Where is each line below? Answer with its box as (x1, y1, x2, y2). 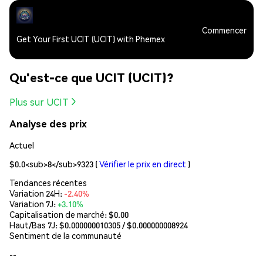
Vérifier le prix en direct (99, 158, 186, 169)
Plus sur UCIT (9, 95, 69, 108)
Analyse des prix (9, 117, 87, 130)
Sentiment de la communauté (9, 230, 122, 241)
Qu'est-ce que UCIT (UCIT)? (9, 69, 173, 86)
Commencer (202, 24, 247, 35)
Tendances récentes (9, 177, 87, 188)
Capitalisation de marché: (9, 208, 109, 220)
